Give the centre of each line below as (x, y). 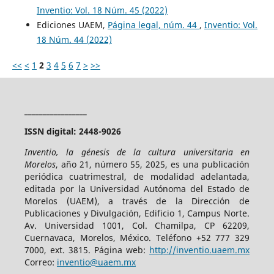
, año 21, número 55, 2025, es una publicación (153, 165)
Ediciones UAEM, (72, 25)
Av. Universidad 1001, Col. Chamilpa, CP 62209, (137, 226)
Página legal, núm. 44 (153, 25)
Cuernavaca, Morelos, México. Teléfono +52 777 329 (137, 238)
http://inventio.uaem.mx (200, 250)
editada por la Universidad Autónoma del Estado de (137, 189)
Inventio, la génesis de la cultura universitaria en (137, 152)
